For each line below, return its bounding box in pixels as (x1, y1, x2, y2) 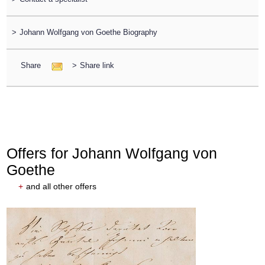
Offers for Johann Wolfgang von (7, 144, 218, 161)
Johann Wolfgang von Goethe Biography (19, 28, 157, 37)
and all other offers (26, 181, 97, 191)
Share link (79, 61, 114, 70)
